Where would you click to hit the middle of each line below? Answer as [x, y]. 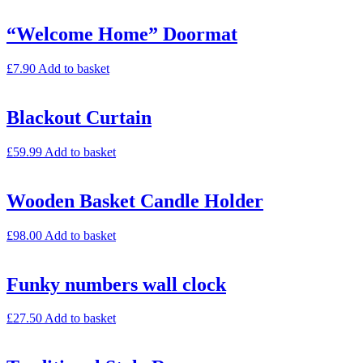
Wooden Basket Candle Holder [135, 201]
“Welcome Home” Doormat [122, 34]
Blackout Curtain [79, 117]
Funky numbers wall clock [116, 284]
